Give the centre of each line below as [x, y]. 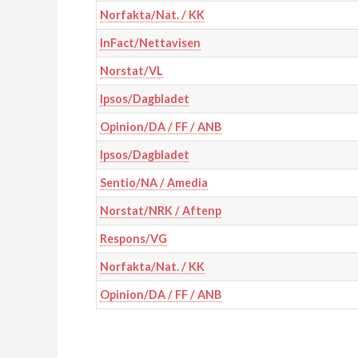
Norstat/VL [131, 71]
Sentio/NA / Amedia [153, 183]
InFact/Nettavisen [150, 43]
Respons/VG [133, 239]
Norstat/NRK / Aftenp [160, 211]
